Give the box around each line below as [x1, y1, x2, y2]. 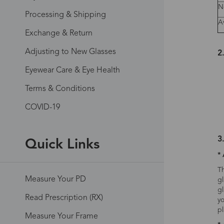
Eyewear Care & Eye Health [25, 66, 120, 74]
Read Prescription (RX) [25, 194, 103, 202]
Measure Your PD [25, 175, 86, 183]
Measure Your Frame [25, 212, 98, 220]
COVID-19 [25, 103, 60, 111]
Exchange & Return [25, 29, 92, 37]
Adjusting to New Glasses [25, 48, 116, 56]
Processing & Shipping [25, 11, 106, 19]
